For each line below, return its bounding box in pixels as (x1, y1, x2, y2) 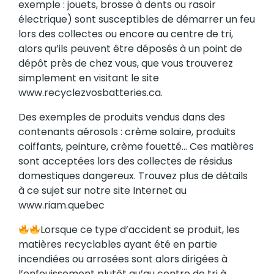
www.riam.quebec (18, 198, 105, 212)
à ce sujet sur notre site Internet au (18, 183, 187, 198)
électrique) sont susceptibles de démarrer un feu (18, 12, 255, 26)
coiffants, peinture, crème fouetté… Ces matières (18, 139, 254, 154)
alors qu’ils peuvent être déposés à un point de (18, 42, 242, 56)
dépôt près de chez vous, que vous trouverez (18, 56, 233, 70)
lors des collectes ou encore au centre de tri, (18, 27, 233, 41)
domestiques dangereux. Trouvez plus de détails (18, 169, 248, 183)
